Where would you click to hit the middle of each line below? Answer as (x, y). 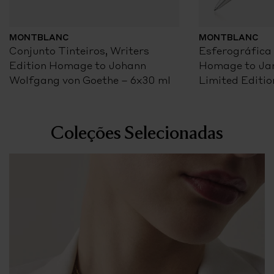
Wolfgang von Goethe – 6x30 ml (90, 80)
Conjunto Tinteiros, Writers (79, 50)
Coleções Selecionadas (137, 132)
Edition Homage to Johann (78, 65)
